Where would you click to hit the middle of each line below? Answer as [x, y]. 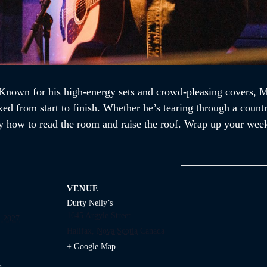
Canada [152, 231]
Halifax [79, 231]
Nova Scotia [117, 231]
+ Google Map [91, 246]
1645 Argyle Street [99, 215]
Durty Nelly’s [90, 203]
